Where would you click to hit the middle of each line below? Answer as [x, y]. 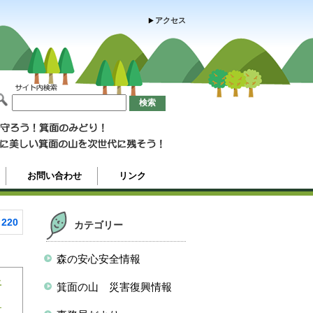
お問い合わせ [54, 176]
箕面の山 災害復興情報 [114, 287]
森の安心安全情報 [99, 259]
